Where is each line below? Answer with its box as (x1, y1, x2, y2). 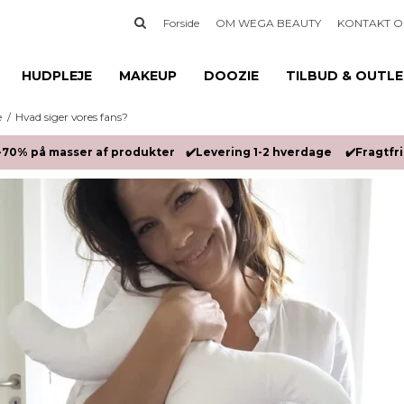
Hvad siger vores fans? (15, 109, 129, 124)
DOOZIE (204, 68, 259, 84)
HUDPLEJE (22, 68, 92, 84)
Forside (163, 16, 200, 31)
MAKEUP (119, 68, 177, 84)
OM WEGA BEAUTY (216, 16, 322, 31)
